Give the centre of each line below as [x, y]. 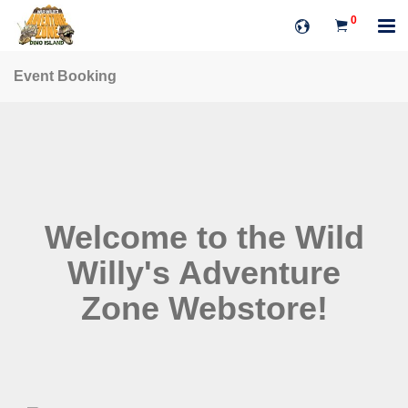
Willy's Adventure [204, 273]
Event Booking [65, 76]
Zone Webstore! [204, 308]
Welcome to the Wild [204, 237]
